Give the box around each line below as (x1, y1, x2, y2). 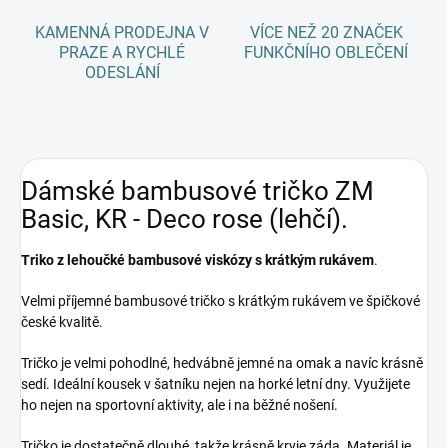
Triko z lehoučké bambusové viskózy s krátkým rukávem (21, 252, 374, 269)
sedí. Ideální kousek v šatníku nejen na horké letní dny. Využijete (21, 376, 410, 393)
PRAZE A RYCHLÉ (59, 43, 185, 63)
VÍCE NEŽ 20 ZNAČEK (249, 23, 403, 43)
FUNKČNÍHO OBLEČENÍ (244, 43, 408, 63)
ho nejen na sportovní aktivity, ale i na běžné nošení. (21, 397, 338, 414)
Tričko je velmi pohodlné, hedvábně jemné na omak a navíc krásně (21, 355, 423, 372)
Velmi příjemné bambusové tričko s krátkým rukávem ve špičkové (21, 293, 420, 310)
